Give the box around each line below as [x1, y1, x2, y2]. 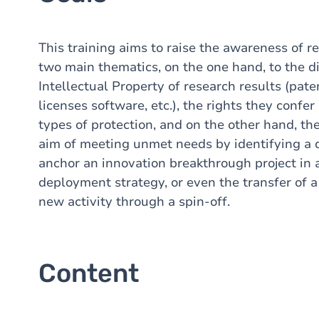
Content [38, 258, 139, 288]
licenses [38, 97, 88, 114]
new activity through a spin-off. [38, 193, 230, 210]
